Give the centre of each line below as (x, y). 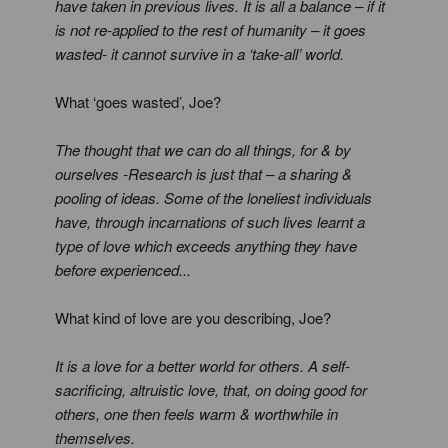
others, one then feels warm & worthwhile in (196, 413)
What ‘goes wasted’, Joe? (138, 101)
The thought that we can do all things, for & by (203, 149)
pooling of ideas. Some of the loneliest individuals (213, 197)
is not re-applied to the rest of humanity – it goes (210, 29)
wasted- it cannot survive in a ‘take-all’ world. (199, 53)
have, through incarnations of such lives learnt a (210, 221)
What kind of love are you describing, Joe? (193, 317)
